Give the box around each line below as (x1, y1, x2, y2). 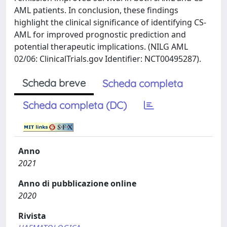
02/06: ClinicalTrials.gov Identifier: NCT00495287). (14, 53, 201, 64)
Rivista (18, 210, 46, 221)
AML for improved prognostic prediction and (14, 29, 186, 40)
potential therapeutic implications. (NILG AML (14, 41, 188, 52)
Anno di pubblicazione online (18, 178, 136, 189)
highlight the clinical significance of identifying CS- (14, 17, 206, 28)
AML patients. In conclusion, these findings (14, 5, 178, 16)
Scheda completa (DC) (23, 99, 127, 111)
